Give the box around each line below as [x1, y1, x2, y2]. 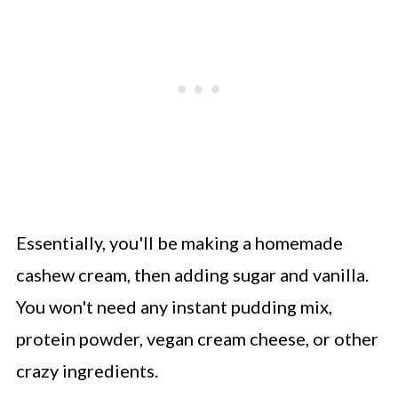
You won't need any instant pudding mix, [15, 295, 332, 317]
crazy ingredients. [15, 359, 158, 381]
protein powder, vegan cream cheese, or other [15, 327, 378, 349]
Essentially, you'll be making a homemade [15, 231, 343, 253]
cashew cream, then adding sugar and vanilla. [15, 263, 369, 285]
